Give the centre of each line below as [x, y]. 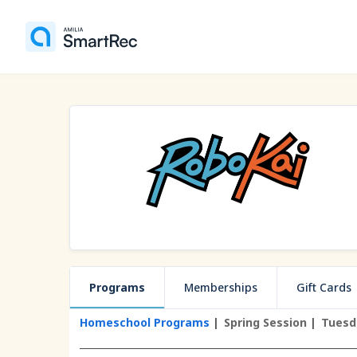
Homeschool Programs [144, 322]
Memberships [221, 287]
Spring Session [265, 322]
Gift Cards [324, 287]
